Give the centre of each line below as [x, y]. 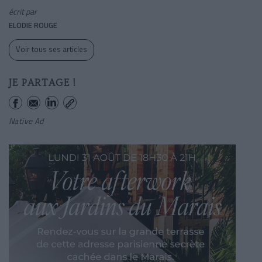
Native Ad [26, 120]
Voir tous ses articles [51, 49]
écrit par [23, 11]
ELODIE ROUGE [33, 25]
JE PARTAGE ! [42, 82]
